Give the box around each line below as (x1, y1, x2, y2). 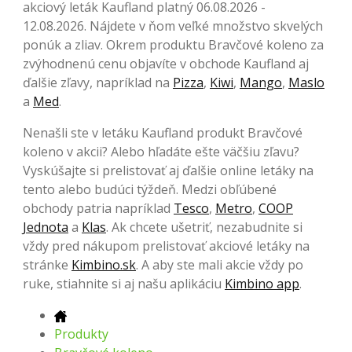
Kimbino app (225, 274, 299, 292)
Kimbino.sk (71, 255, 136, 273)
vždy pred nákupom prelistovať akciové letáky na (23, 236, 310, 255)
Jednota (23, 218, 68, 236)
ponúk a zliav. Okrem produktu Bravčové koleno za (23, 35, 324, 53)
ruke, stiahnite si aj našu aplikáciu (23, 274, 225, 292)
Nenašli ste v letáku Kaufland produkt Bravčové (23, 123, 302, 141)
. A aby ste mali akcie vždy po (136, 255, 303, 273)
